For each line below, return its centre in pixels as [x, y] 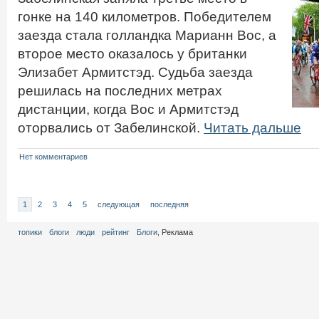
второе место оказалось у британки [132, 54]
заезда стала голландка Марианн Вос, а [147, 35]
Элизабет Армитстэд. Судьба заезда [135, 72]
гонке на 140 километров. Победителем [145, 17]
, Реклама [175, 232]
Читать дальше [252, 128]
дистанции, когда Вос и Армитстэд [128, 109]
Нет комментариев [53, 157]
